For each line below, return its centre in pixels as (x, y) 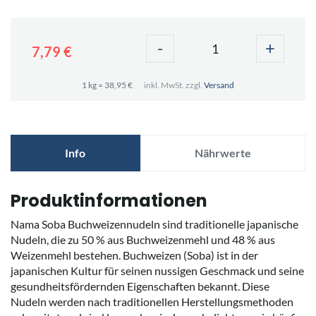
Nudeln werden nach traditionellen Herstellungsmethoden (152, 301)
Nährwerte (223, 152)
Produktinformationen (109, 200)
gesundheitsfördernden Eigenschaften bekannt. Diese (140, 286)
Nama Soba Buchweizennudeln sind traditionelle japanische (154, 224)
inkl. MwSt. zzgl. (174, 85)
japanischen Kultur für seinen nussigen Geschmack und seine (157, 270)
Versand (219, 85)
